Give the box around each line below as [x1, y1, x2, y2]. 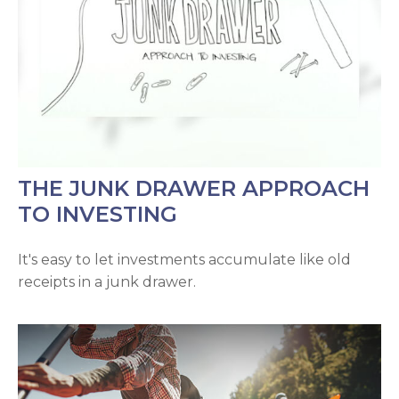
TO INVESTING [18, 201, 177, 228]
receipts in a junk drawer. [18, 273, 196, 291]
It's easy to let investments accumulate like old [18, 251, 351, 269]
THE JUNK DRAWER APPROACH [18, 175, 370, 202]
